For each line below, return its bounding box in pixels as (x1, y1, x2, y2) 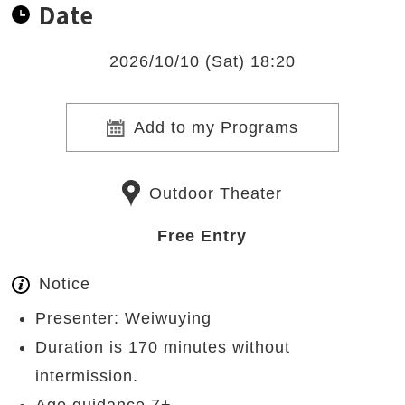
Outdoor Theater (149, 184, 283, 203)
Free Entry (157, 227, 248, 246)
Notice (39, 275, 91, 294)
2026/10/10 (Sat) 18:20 (108, 52, 296, 71)
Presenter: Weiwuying (35, 309, 212, 328)
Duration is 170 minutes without (35, 338, 291, 357)
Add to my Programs (133, 118, 298, 137)
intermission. (35, 367, 139, 386)
